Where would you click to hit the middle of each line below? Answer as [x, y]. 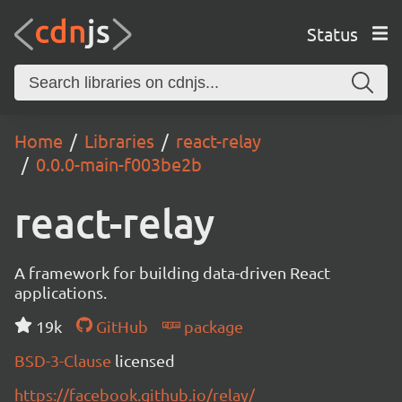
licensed [145, 360]
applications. [61, 292]
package [211, 326]
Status [332, 33]
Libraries [119, 140]
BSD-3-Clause [65, 360]
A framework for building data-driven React [172, 272]
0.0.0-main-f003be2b [119, 164]
